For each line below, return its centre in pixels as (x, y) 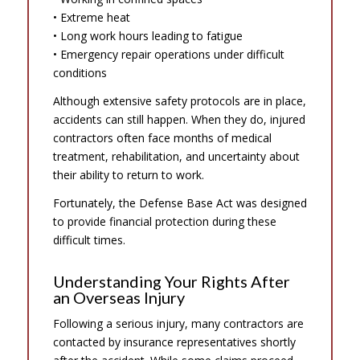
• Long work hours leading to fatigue (147, 35)
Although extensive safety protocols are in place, (179, 100)
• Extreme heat (91, 17)
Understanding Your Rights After (171, 281)
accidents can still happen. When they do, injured (179, 119)
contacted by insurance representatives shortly (174, 342)
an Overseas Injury (119, 297)
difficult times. (89, 239)
